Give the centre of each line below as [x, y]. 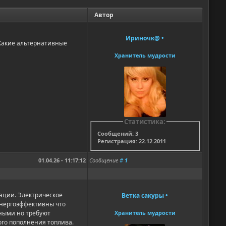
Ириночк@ [143, 38]
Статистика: [145, 122]
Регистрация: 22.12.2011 [131, 141]
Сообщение [104, 160]
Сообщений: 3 [118, 133]
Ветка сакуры [143, 196]
